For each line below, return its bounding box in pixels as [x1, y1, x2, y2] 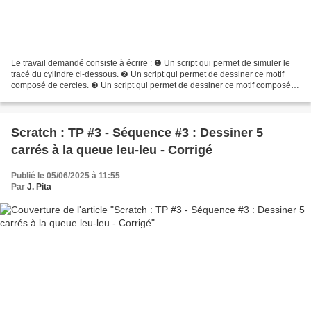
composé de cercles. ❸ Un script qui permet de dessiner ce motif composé [11, 81, 291, 91]
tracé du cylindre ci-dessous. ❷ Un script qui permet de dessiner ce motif [11, 69, 284, 80]
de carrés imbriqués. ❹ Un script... [11, 92, 140, 102]
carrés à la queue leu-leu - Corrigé [11, 143, 212, 158]
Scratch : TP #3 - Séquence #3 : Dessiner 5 [11, 126, 263, 140]
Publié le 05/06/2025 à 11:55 [11, 171, 120, 181]
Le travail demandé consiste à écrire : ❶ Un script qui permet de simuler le [11, 58, 290, 69]
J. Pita [27, 182, 51, 192]
